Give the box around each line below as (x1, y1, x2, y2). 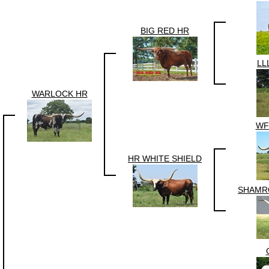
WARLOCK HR (31, 89, 88, 99)
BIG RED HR (141, 26, 189, 36)
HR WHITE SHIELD (128, 154, 202, 164)
